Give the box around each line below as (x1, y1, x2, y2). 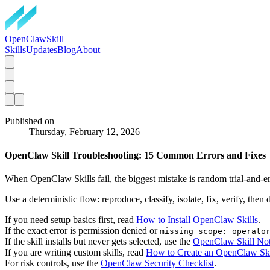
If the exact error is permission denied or (5, 225, 160, 236)
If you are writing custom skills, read (5, 247, 146, 258)
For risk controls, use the (5, 258, 101, 269)
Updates (26, 44, 57, 55)
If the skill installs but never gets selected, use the (5, 236, 193, 247)
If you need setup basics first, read (5, 215, 136, 225)
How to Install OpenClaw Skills (136, 215, 258, 225)
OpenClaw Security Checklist (101, 258, 214, 269)
